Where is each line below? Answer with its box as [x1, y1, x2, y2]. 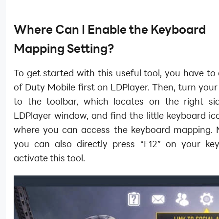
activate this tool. [14, 152, 85, 164]
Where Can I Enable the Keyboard [14, 22, 206, 37]
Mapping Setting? [14, 41, 114, 56]
